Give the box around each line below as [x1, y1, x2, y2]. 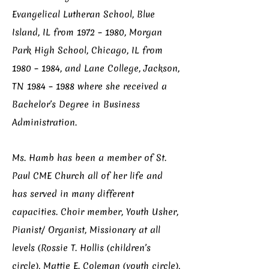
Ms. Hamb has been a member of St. [12, 152, 166, 164]
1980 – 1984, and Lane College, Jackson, [12, 62, 180, 74]
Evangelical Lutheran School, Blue [12, 8, 155, 20]
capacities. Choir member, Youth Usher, [12, 206, 178, 218]
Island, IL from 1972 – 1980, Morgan [12, 26, 162, 38]
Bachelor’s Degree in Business [12, 98, 140, 110]
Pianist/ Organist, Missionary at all [12, 224, 160, 236]
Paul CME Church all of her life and [12, 170, 163, 182]
